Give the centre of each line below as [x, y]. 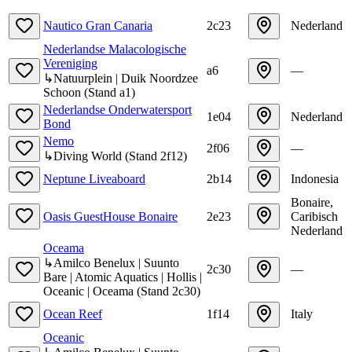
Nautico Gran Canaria [98, 25]
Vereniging [70, 63]
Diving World [88, 156]
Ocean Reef [73, 313]
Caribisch [314, 216]
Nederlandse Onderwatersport [117, 109]
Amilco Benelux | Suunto [116, 262]
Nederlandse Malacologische [115, 49]
